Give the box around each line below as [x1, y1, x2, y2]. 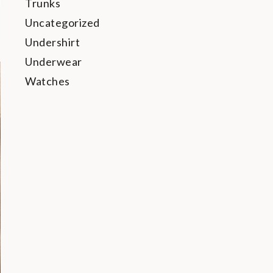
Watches [25, 74, 70, 88]
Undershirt [25, 35, 80, 49]
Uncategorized [25, 16, 100, 29]
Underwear [25, 55, 82, 68]
